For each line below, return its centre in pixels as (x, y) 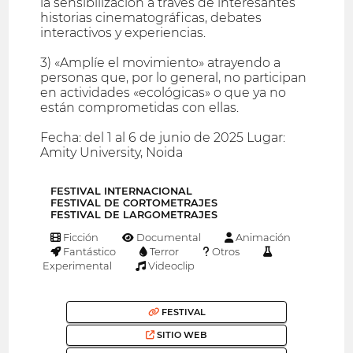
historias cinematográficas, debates (151, 17)
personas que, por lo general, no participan (174, 77)
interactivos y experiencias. (123, 32)
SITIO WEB (181, 335)
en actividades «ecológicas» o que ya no (163, 92)
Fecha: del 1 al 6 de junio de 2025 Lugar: (163, 137)
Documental (168, 238)
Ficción (80, 238)
